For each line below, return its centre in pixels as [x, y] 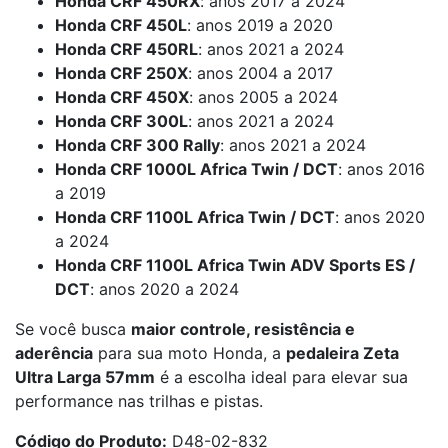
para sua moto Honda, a [189, 353]
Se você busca [73, 329]
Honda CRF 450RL [126, 49]
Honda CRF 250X [121, 73]
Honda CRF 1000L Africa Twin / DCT [196, 169]
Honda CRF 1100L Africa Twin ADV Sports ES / [235, 265]
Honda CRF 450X [122, 97]
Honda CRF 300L [121, 121]
